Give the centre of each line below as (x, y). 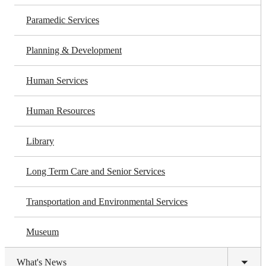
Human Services (57, 80)
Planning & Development (74, 50)
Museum (42, 232)
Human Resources (61, 111)
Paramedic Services (63, 20)
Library (40, 141)
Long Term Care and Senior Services (96, 171)
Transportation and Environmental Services (107, 202)
